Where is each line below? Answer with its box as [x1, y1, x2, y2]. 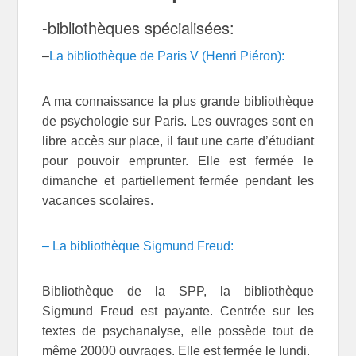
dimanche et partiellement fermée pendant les [42, 174, 314, 188]
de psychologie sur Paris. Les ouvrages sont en [42, 114, 314, 129]
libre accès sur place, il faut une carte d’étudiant [42, 134, 314, 149]
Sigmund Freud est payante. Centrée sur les [42, 304, 314, 319]
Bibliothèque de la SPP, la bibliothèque [42, 284, 314, 299]
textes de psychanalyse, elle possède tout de [42, 324, 314, 339]
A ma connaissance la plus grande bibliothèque [42, 95, 314, 109]
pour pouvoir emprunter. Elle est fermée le [42, 154, 314, 168]
